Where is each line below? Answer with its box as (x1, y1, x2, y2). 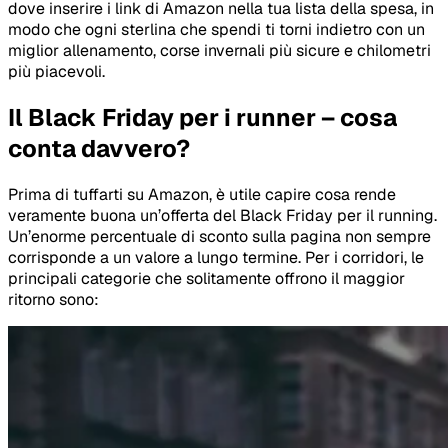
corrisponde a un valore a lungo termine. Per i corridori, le (8, 246, 424, 268)
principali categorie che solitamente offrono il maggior (8, 267, 405, 289)
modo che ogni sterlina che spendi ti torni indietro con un (8, 19, 425, 41)
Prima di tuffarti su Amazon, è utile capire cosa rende (8, 183, 396, 205)
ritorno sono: (8, 288, 99, 310)
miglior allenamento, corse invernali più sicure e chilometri (8, 40, 431, 62)
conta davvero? (8, 132, 190, 164)
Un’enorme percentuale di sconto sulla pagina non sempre (8, 225, 431, 247)
